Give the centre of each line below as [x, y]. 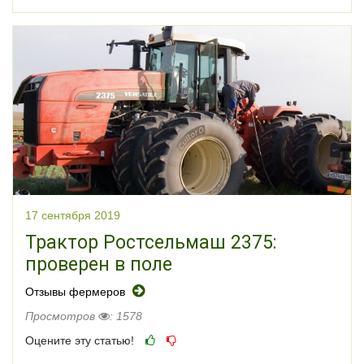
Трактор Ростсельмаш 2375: [151, 243]
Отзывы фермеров [77, 292]
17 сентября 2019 [73, 216]
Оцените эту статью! [80, 341]
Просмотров [62, 316]
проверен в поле [99, 265]
